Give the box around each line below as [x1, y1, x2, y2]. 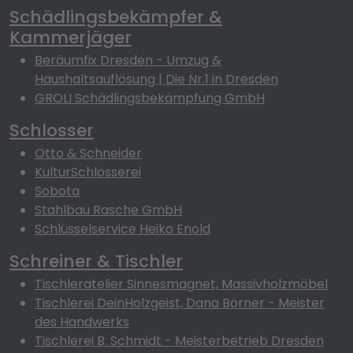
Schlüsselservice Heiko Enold [35, 220, 210, 238]
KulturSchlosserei [35, 163, 141, 181]
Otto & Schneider [35, 144, 142, 162]
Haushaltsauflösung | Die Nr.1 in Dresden [35, 70, 278, 88]
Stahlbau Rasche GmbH [35, 201, 182, 219]
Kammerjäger [9, 25, 132, 50]
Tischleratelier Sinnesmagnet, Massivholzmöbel [35, 275, 328, 293]
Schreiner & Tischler [9, 249, 183, 273]
